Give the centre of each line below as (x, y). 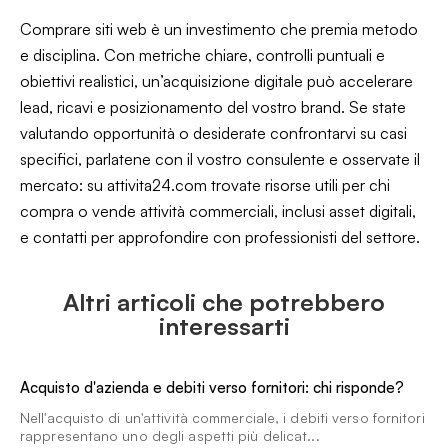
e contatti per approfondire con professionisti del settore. (220, 237)
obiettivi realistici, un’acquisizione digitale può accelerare (216, 81)
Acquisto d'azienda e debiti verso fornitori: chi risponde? (212, 387)
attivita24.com (157, 185)
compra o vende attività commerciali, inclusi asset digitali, (218, 211)
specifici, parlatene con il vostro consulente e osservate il (220, 159)
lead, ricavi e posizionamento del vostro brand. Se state (213, 107)
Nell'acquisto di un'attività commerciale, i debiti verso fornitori (222, 417)
